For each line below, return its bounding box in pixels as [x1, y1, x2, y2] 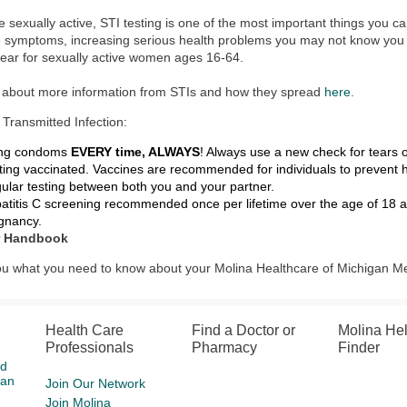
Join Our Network [45, 376, 146, 391]
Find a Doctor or [192, 323, 296, 338]
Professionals [45, 340, 134, 355]
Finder [337, 340, 380, 355]
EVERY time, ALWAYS [71, 144, 201, 159]
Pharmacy [192, 340, 258, 355]
